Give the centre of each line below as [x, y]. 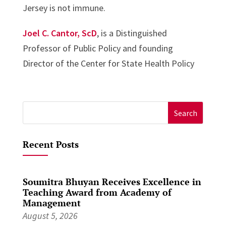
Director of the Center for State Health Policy [108, 64]
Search [35, 109]
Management [51, 203]
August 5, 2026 [50, 216]
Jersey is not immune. [64, 8]
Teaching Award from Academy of [97, 192]
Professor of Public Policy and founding [98, 48]
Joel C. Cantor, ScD [60, 33]
